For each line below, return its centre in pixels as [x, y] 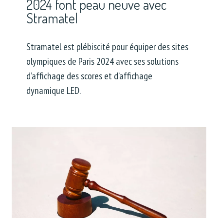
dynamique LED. [54, 90]
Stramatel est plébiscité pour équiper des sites [107, 46]
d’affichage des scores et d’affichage [89, 76]
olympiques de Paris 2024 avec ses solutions [102, 61]
